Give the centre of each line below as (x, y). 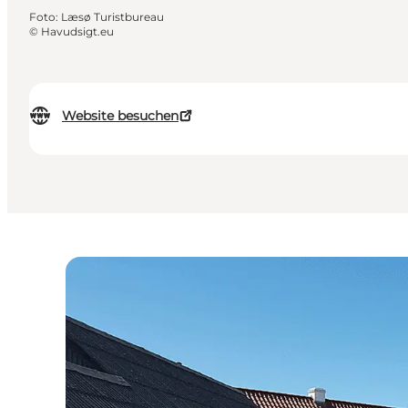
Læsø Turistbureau (112, 17)
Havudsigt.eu (77, 32)
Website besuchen (120, 116)
